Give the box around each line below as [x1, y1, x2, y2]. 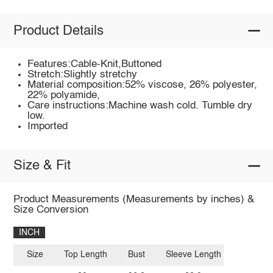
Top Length [64, 250, 108, 260]
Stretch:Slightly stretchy [27, 69, 138, 80]
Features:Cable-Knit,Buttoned [27, 59, 162, 70]
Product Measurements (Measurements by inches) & [13, 194, 254, 205]
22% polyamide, [27, 90, 101, 101]
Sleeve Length [165, 250, 221, 260]
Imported [27, 121, 68, 132]
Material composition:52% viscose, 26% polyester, [27, 80, 258, 91]
